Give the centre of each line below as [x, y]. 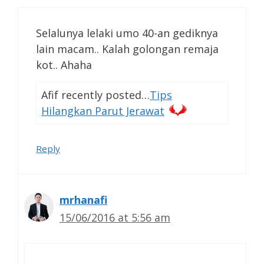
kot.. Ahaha [64, 65]
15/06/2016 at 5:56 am [115, 218]
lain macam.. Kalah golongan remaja [127, 49]
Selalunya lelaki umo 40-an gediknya [127, 33]
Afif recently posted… [95, 95]
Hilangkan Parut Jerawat [103, 111]
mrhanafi [83, 200]
